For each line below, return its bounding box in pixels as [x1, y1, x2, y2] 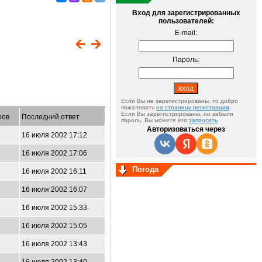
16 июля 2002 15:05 [22, 222, 87, 230]
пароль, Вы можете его [121, 117, 189, 123]
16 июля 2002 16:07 [22, 185, 87, 194]
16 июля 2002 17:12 [22, 131, 87, 139]
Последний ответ [22, 113, 80, 121]
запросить [189, 117, 218, 123]
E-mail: [175, 29, 197, 37]
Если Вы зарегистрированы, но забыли [121, 111, 233, 117]
